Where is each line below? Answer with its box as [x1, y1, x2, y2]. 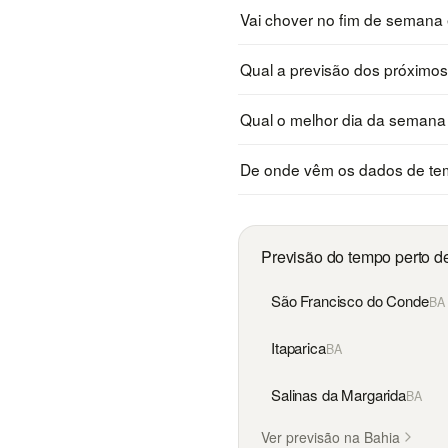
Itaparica [271, 336, 326, 358]
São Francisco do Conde [271, 289, 429, 311]
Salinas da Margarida [271, 383, 406, 405]
